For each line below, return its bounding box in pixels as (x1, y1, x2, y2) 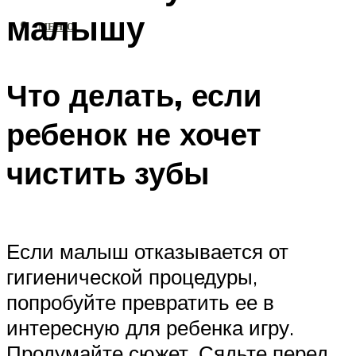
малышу (6, 6, 145, 48)
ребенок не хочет (6, 114, 261, 154)
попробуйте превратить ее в (6, 288, 274, 315)
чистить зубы (6, 153, 209, 193)
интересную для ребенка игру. (6, 314, 294, 340)
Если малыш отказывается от (6, 238, 288, 264)
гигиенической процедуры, (6, 263, 257, 289)
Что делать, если (6, 75, 261, 115)
